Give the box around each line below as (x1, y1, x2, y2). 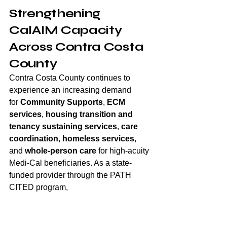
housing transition (46, 110, 116, 119)
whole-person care (25, 146, 96, 155)
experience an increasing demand (9, 86, 133, 94)
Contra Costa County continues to (9, 73, 132, 82)
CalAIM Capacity (9, 23, 125, 37)
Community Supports (20, 98, 103, 106)
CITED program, (9, 183, 70, 192)
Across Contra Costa (9, 40, 146, 54)
